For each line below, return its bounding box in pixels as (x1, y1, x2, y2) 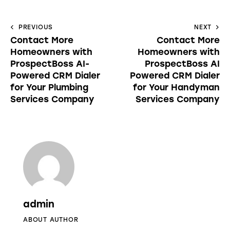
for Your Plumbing (10, 82, 88, 92)
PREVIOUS (18, 23, 53, 31)
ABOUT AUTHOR (23, 216, 79, 223)
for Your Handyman (133, 82, 220, 92)
